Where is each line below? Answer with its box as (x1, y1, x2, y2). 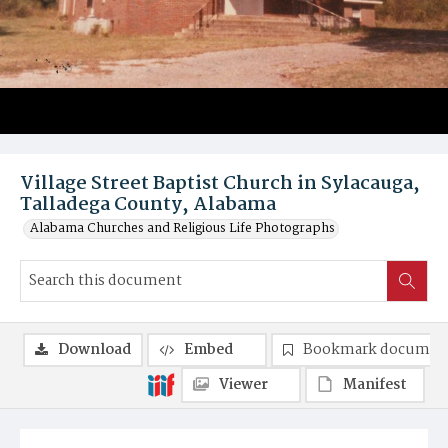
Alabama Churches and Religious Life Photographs (30, 218, 335, 239)
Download (58, 338, 131, 362)
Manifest (343, 373, 407, 397)
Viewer (219, 373, 268, 397)
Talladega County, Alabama (20, 190, 276, 220)
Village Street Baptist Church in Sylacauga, (20, 169, 420, 199)
